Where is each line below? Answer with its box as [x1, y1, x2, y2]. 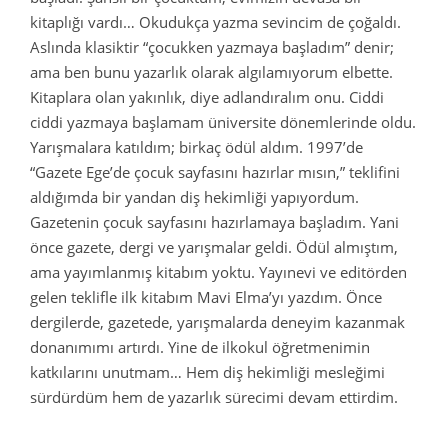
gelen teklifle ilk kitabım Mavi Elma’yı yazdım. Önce [30, 287, 382, 307]
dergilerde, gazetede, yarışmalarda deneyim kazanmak [30, 312, 405, 332]
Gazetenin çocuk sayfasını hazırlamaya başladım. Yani [30, 212, 399, 232]
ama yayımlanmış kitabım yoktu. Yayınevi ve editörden [30, 262, 407, 282]
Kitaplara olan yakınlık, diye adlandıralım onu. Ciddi [30, 87, 384, 107]
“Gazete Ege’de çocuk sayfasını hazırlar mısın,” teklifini [30, 162, 400, 182]
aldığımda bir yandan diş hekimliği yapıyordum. [30, 187, 359, 207]
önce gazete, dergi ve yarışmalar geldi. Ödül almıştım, [30, 237, 398, 257]
